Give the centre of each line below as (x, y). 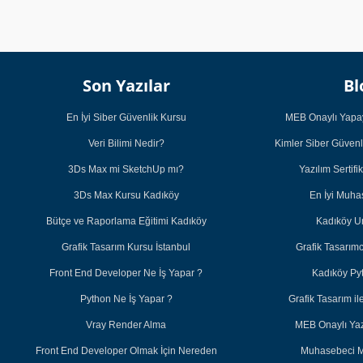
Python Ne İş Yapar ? (126, 299)
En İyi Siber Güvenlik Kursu (126, 118)
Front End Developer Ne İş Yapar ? (126, 273)
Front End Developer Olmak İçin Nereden (126, 351)
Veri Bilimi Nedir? (126, 144)
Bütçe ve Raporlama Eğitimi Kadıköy (126, 222)
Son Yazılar (126, 86)
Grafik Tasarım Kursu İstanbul (126, 248)
